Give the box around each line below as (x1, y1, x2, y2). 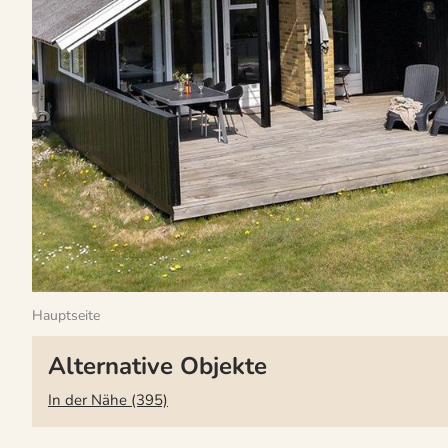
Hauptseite (32, 306, 100, 325)
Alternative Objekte (48, 350, 267, 382)
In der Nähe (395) (48, 389, 168, 410)
